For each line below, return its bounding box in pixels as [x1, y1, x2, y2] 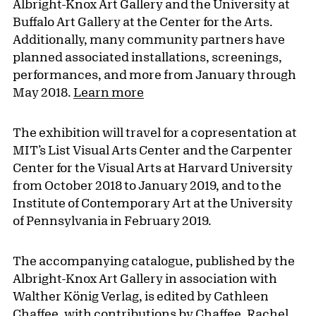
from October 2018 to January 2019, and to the [13, 178, 281, 193]
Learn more [73, 85, 144, 99]
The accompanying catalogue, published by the [13, 253, 295, 268]
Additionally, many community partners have [13, 32, 285, 47]
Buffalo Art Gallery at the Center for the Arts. [13, 14, 273, 29]
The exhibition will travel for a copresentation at [13, 125, 297, 140]
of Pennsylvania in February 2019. [13, 213, 212, 228]
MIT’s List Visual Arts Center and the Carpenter [13, 142, 293, 157]
